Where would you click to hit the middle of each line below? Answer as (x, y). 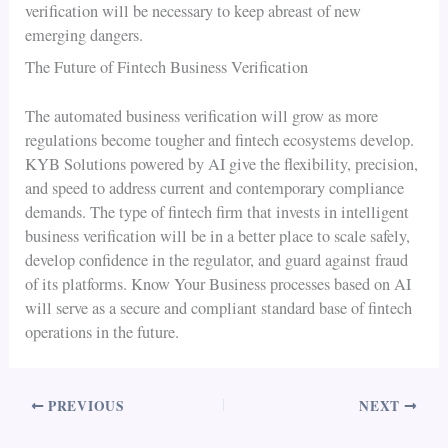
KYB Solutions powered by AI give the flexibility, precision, (222, 163)
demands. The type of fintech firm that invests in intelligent (217, 211)
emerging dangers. (84, 34)
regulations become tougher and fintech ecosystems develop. (220, 139)
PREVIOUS (84, 406)
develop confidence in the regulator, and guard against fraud (217, 259)
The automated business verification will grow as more (202, 115)
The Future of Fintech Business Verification (167, 67)
